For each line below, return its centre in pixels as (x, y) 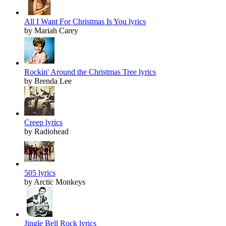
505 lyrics (40, 173)
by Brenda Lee (48, 81)
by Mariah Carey (51, 31)
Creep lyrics (43, 123)
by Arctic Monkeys (55, 182)
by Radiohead (46, 132)
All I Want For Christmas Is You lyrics (85, 22)
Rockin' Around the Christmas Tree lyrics (90, 72)
